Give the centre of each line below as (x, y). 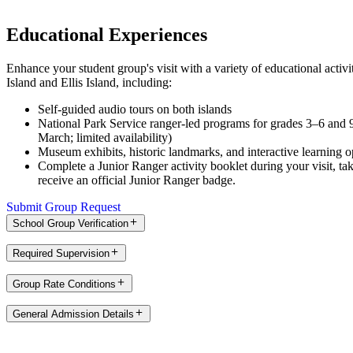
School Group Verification (71, 224)
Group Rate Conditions (64, 284)
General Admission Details (73, 314)
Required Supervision (61, 254)
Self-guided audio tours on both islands (136, 109)
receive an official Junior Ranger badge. (137, 180)
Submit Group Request (63, 206)
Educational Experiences (107, 34)
